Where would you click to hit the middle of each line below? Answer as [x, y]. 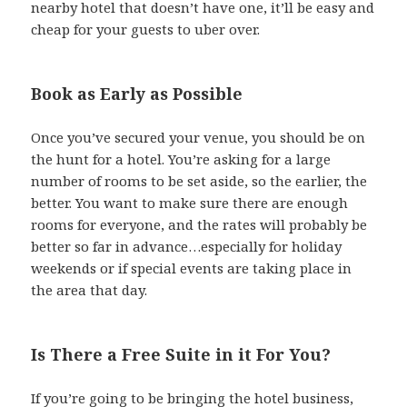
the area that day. [89, 289]
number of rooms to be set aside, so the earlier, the [199, 180]
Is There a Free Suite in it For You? [181, 354]
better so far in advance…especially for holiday [187, 246]
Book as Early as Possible [137, 93]
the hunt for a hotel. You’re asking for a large [181, 159]
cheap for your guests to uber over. [146, 29]
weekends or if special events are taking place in [192, 268]
